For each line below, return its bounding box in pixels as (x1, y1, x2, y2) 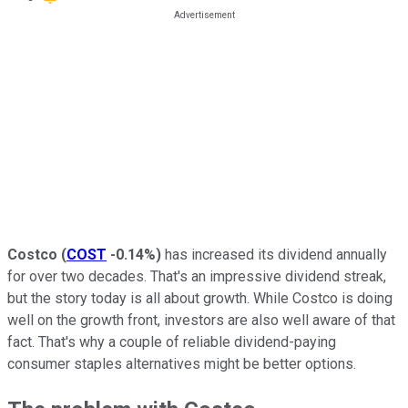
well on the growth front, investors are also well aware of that (7, 311, 395, 329)
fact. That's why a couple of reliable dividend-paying (7, 332, 336, 351)
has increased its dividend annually (161, 245, 387, 263)
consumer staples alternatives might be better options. (7, 354, 356, 372)
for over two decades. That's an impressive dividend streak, (7, 267, 386, 285)
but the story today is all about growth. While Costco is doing (7, 289, 393, 307)
